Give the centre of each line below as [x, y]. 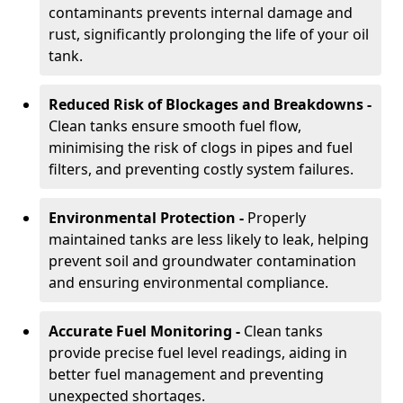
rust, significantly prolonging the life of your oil [209, 34]
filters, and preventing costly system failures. [201, 169]
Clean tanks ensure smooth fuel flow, [175, 126]
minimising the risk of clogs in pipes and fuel [201, 148]
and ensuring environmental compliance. [188, 282]
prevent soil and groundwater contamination [202, 261]
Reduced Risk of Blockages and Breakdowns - [210, 104]
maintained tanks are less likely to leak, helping [209, 239]
